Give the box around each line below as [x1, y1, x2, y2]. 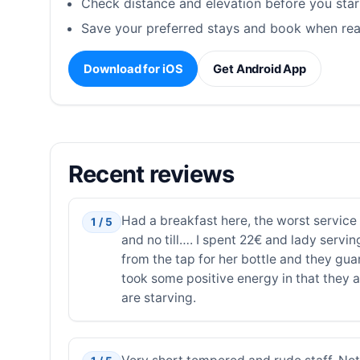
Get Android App [213, 61, 307, 76]
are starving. [121, 290, 196, 306]
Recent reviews [67, 159, 235, 188]
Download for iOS [83, 61, 183, 76]
